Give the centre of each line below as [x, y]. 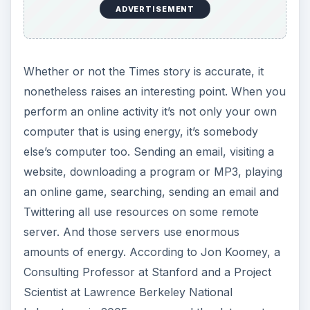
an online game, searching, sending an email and [151, 192]
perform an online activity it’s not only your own [150, 112]
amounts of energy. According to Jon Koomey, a [152, 252]
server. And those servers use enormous [131, 232]
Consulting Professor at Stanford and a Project [147, 272]
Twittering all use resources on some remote [141, 212]
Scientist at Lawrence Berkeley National [128, 292]
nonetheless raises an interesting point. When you [154, 92]
